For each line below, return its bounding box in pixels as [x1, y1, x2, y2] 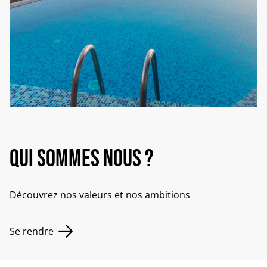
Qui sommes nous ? [10, 144, 154, 173]
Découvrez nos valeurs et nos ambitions [10, 188, 190, 201]
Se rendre [10, 224, 54, 238]
